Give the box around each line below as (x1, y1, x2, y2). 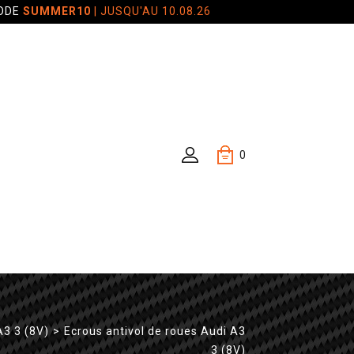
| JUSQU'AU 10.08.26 (90, 4, 211, 17)
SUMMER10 (22, 4, 91, 17)
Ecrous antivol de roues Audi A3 (64, 325, 246, 337)
